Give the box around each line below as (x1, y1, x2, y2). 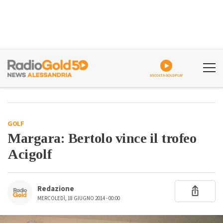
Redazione (37, 184, 74, 194)
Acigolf (7, 146, 52, 162)
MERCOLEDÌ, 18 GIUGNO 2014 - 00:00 (37, 195, 120, 202)
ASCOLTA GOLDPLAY (149, 73, 183, 78)
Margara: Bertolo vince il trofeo (7, 130, 196, 146)
